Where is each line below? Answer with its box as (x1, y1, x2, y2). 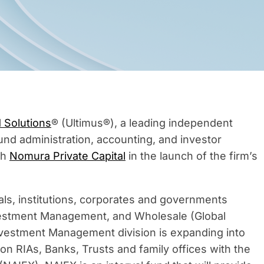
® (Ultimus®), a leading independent (51, 117, 233, 129)
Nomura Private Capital (9, 150, 126, 162)
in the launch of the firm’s (126, 150, 258, 162)
